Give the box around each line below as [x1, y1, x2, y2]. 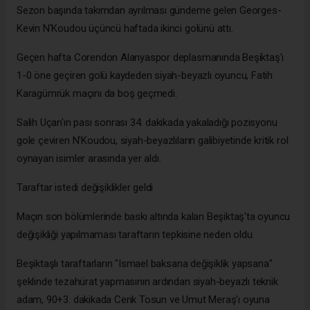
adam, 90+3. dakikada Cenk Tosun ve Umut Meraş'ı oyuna [17, 293, 270, 306]
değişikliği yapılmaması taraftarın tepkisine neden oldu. [17, 228, 255, 241]
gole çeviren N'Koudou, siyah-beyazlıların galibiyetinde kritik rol [17, 134, 289, 147]
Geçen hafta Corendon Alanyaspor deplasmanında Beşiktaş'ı [17, 51, 284, 64]
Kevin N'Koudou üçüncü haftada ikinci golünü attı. [17, 21, 233, 35]
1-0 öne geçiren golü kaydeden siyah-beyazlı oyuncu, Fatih [17, 69, 273, 82]
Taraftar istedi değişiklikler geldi [17, 181, 154, 194]
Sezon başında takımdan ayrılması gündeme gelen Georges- [17, 3, 282, 17]
